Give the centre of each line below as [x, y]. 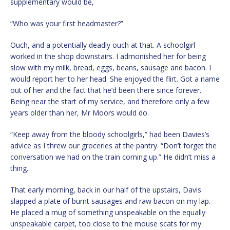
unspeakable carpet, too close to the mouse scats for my [106, 223]
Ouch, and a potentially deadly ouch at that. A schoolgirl [103, 45]
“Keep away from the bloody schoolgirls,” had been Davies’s [110, 134]
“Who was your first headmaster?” [67, 23]
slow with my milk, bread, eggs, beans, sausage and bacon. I [111, 67]
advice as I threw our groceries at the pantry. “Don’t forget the [113, 145]
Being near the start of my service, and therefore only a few [110, 101]
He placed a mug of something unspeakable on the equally [108, 212]
